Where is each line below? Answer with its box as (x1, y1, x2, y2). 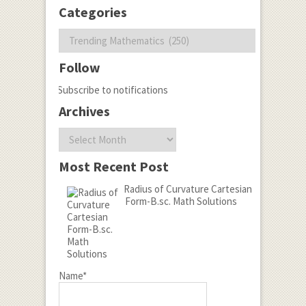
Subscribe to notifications (57, 83, 168, 97)
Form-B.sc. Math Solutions (124, 195, 237, 208)
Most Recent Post (58, 158, 169, 176)
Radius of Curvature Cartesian (123, 182, 252, 196)
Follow (58, 59, 100, 76)
